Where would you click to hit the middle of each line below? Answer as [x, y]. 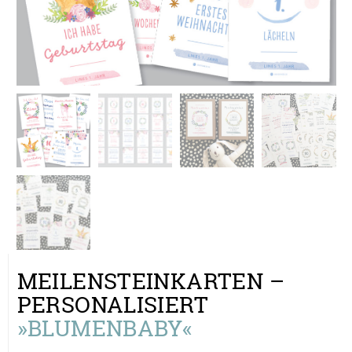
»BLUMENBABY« [105, 328]
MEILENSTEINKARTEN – [151, 280]
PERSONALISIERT [113, 304]
